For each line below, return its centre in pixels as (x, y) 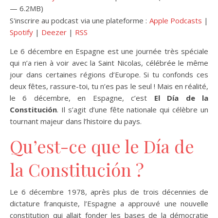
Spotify (21, 32)
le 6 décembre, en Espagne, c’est (82, 98)
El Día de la (181, 98)
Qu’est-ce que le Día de (102, 146)
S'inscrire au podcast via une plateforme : (80, 20)
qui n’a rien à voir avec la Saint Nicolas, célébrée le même (109, 63)
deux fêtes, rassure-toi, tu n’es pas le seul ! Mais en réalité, (109, 86)
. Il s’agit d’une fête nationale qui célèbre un (133, 109)
